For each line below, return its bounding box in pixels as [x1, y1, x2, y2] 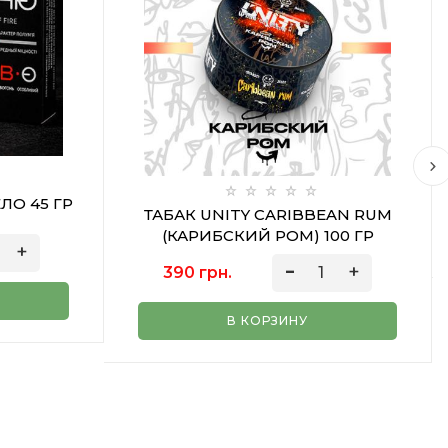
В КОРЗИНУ [226, 313, 308, 328]
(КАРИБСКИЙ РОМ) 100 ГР [161, 226, 374, 245]
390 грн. [163, 263, 233, 282]
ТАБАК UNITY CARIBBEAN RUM [143, 205, 392, 224]
